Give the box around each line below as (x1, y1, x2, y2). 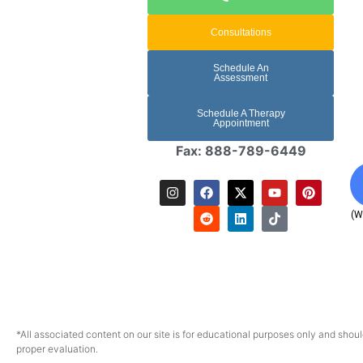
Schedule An (212, 62, 269, 74)
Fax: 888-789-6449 (175, 142, 306, 159)
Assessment (214, 71, 267, 83)
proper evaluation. (16, 342, 98, 355)
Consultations (210, 26, 271, 38)
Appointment (212, 117, 269, 129)
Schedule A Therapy (196, 107, 285, 119)
